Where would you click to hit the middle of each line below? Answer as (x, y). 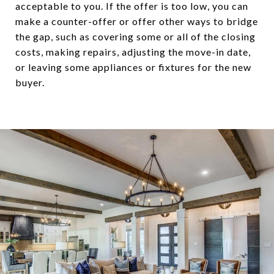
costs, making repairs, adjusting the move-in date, (133, 51)
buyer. (30, 82)
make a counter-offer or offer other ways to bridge (137, 21)
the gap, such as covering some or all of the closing (135, 36)
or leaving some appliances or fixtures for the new (133, 67)
